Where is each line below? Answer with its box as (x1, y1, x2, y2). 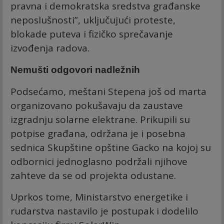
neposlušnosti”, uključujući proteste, (10, 13, 175, 26)
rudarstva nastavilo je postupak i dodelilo (10, 204, 198, 217)
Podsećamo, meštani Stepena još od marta (10, 84, 206, 98)
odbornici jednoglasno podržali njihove (10, 154, 187, 168)
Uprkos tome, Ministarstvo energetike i (10, 190, 188, 203)
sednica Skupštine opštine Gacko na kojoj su (10, 140, 211, 154)
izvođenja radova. (10, 41, 92, 54)
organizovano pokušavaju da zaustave (10, 98, 183, 112)
